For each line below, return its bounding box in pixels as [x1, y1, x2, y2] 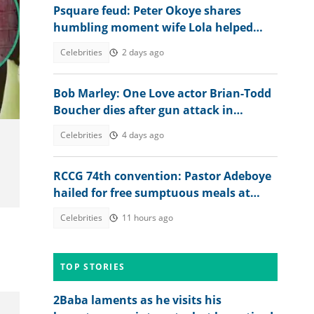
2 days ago [122, 46, 164, 58]
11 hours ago [122, 212, 173, 224]
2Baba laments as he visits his [53, 292, 221, 308]
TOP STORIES [60, 261, 125, 273]
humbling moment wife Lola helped [53, 20, 253, 35]
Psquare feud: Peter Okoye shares [53, 3, 241, 18]
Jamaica [53, 119, 98, 135]
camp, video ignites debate [53, 202, 203, 217]
